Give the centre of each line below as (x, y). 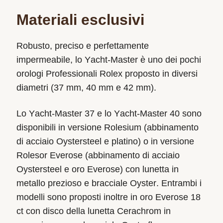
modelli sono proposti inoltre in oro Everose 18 (108, 197)
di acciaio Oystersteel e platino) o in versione (105, 142)
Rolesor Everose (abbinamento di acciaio (98, 156)
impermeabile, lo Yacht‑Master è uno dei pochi (109, 60)
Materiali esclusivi (80, 20)
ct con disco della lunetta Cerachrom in (93, 211)
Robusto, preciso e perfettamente (82, 46)
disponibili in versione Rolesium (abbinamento (107, 128)
